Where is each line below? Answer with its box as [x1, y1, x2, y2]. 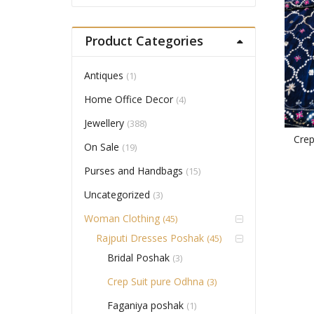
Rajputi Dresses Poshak [95, 231, 204, 245]
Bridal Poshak [107, 251, 170, 265]
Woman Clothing [83, 212, 160, 226]
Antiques [83, 69, 123, 83]
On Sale [83, 140, 119, 154]
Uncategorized [83, 188, 150, 202]
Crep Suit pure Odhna [107, 275, 205, 289]
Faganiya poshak [107, 299, 184, 313]
